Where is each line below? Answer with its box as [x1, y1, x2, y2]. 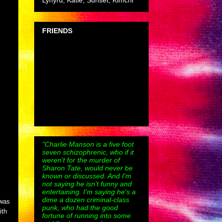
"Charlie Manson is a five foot [42, 140, 134, 148]
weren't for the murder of [42, 156, 120, 164]
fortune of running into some [42, 211, 131, 220]
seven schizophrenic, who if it [42, 148, 134, 156]
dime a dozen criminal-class [42, 195, 129, 204]
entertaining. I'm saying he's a [42, 187, 136, 196]
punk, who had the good [42, 203, 118, 212]
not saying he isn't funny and [42, 179, 132, 188]
